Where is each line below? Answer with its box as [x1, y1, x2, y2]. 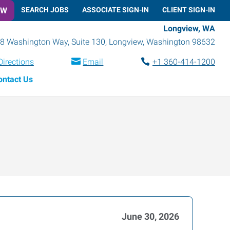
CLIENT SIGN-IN [162, 5, 215, 14]
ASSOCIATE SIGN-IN [82, 5, 149, 14]
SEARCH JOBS [21, 5, 69, 14]
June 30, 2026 [122, 211, 179, 222]
